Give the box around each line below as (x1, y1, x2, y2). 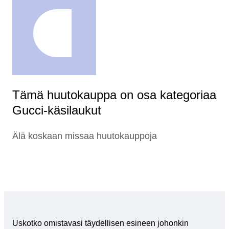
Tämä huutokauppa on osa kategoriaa (12, 88, 216, 102)
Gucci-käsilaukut (12, 103, 101, 118)
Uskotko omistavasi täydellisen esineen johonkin (12, 219, 189, 228)
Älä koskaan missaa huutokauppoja (12, 131, 157, 142)
